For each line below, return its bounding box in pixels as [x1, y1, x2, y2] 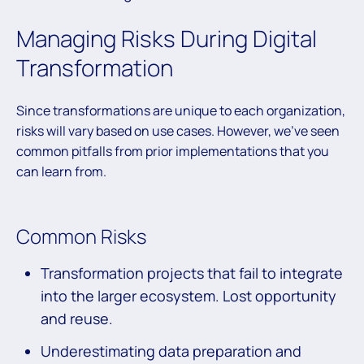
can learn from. [16, 162, 106, 180]
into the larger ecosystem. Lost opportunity [41, 285, 336, 305]
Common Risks [16, 222, 150, 249]
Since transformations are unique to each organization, [16, 101, 345, 119]
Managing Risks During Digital [16, 22, 317, 54]
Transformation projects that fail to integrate [41, 262, 343, 283]
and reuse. [41, 308, 116, 328]
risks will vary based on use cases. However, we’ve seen [16, 121, 340, 140]
